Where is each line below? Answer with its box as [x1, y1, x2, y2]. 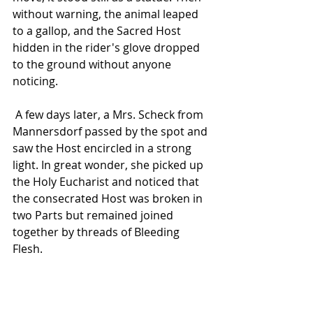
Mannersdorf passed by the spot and [13, 124, 210, 140]
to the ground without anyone [13, 57, 174, 73]
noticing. [13, 73, 58, 89]
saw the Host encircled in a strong [13, 140, 194, 156]
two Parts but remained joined [13, 208, 176, 224]
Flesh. [13, 241, 45, 257]
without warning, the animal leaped [13, 6, 201, 22]
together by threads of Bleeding [13, 224, 182, 240]
